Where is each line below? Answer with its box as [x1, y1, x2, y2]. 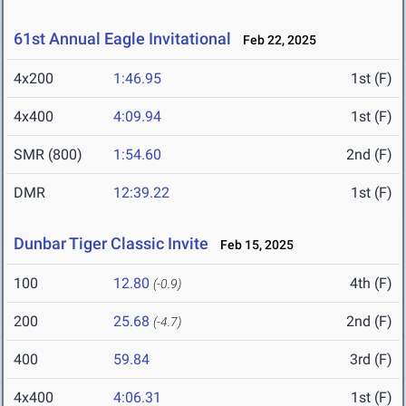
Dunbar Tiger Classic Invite [14, 234, 208, 254]
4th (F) [350, 275, 392, 293]
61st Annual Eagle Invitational [14, 29, 235, 49]
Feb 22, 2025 [235, 33, 316, 48]
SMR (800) [14, 146, 82, 164]
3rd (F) [350, 351, 392, 369]
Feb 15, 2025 [212, 237, 294, 253]
